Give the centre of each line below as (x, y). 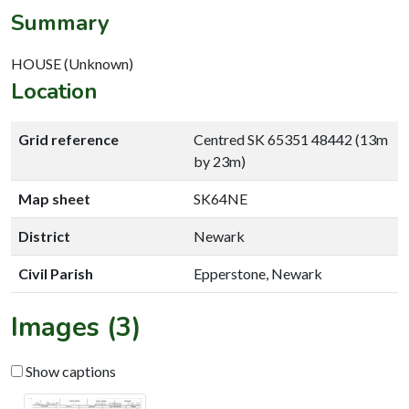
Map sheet (54, 198)
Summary (60, 22)
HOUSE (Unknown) (72, 63)
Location (54, 91)
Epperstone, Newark (258, 273)
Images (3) (76, 327)
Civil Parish (56, 273)
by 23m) (220, 161)
